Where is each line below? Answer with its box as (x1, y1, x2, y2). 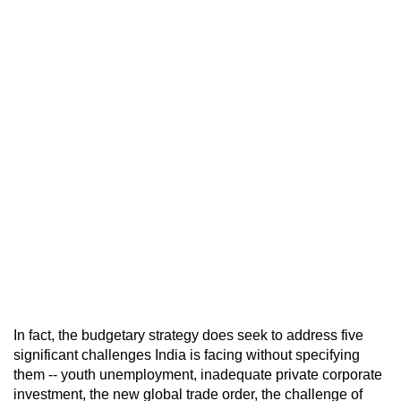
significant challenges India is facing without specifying (13, 346, 360, 363)
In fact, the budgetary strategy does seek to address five (13, 327, 363, 343)
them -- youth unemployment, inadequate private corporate (13, 366, 382, 382)
